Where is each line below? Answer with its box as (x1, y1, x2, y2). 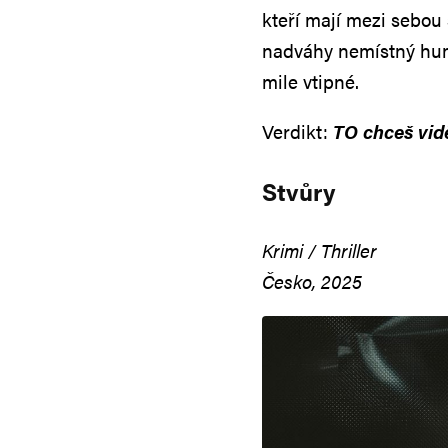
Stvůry (262, 174, 335, 209)
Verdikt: (262, 118, 333, 146)
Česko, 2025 (262, 268, 362, 296)
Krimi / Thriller (262, 237, 377, 265)
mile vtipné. (262, 68, 359, 96)
